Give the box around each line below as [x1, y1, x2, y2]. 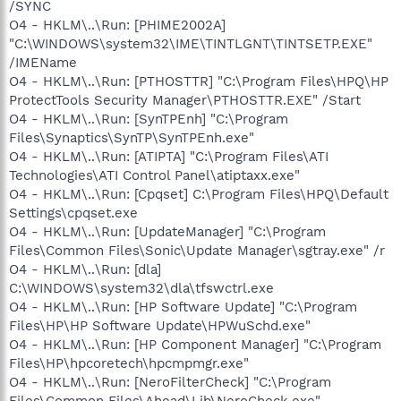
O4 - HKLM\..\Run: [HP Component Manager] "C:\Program [9, 336, 381, 353]
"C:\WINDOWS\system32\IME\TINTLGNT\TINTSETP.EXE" [9, 35, 372, 52]
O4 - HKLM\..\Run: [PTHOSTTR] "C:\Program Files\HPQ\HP [9, 73, 388, 90]
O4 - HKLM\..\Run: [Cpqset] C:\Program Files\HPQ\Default [9, 185, 388, 202]
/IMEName [9, 54, 77, 71]
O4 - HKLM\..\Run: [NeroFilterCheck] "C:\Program [9, 373, 331, 390]
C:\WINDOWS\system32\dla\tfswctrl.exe [9, 279, 274, 296]
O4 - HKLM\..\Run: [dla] [9, 260, 161, 277]
